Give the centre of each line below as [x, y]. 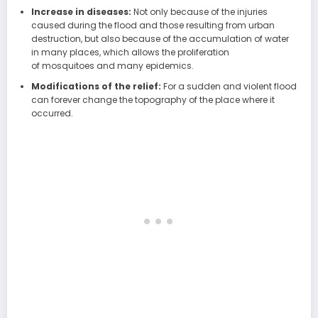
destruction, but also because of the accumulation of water [160, 39]
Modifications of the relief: [97, 87]
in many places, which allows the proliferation [130, 53]
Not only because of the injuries [200, 12]
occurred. [52, 114]
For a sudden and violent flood [230, 87]
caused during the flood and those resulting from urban [153, 26]
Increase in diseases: [82, 12]
